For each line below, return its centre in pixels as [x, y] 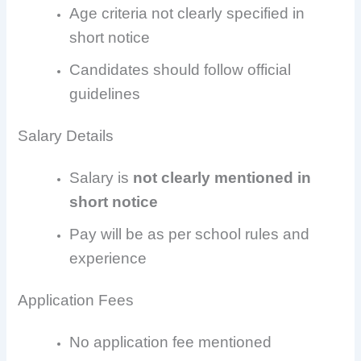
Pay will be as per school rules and [190, 234]
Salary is [102, 178]
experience [108, 259]
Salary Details [66, 136]
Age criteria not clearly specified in [187, 14]
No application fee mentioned [171, 342]
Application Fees [76, 300]
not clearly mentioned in [222, 178]
